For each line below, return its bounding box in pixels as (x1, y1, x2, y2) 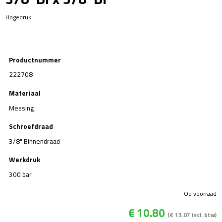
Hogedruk (5, 12, 32, 22)
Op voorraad (183, 188, 217, 198)
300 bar (9, 169, 32, 179)
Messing (9, 103, 34, 113)
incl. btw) (190, 210, 217, 220)
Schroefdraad (9, 121, 53, 131)
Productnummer (9, 55, 61, 65)
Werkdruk (9, 155, 40, 165)
